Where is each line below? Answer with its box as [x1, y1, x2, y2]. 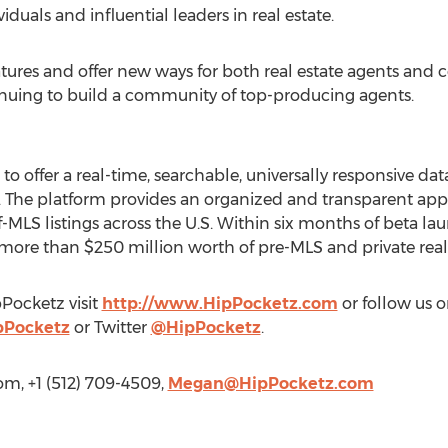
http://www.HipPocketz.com [101, 294, 338, 313]
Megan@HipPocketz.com [167, 374, 374, 393]
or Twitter [69, 318, 151, 337]
